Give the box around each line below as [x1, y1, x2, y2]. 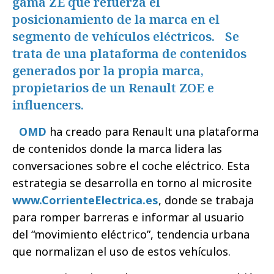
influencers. [12, 96, 84, 113]
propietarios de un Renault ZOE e [12, 79, 214, 96]
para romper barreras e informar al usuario [12, 209, 244, 224]
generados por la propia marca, [12, 62, 204, 79]
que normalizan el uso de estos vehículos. [12, 243, 247, 259]
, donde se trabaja [158, 192, 254, 207]
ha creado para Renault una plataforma [46, 124, 259, 139]
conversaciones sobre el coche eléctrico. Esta [12, 158, 250, 173]
